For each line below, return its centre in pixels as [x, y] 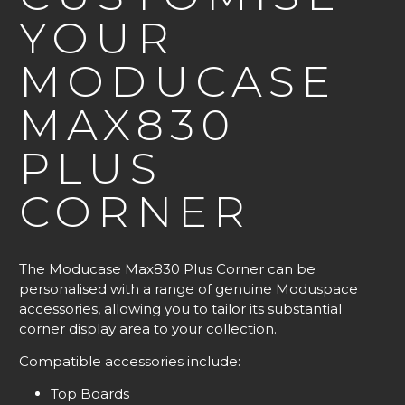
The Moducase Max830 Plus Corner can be [167, 269]
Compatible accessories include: [130, 362]
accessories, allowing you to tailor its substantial [180, 309]
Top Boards [90, 394]
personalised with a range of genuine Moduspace [188, 289]
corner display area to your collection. [148, 329]
